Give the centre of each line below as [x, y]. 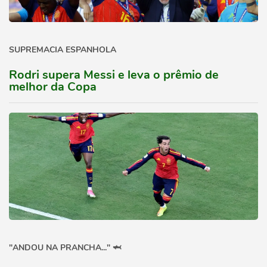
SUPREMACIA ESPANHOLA [63, 50]
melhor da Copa [53, 87]
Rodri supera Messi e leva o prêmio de [114, 75]
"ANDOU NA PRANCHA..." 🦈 [65, 248]
